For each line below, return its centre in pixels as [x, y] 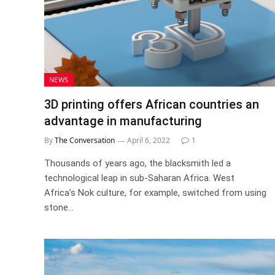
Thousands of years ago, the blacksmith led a [137, 163]
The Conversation [85, 140]
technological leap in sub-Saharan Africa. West [139, 178]
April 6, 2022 [149, 140]
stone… [59, 207]
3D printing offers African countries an [152, 104]
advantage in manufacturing [123, 121]
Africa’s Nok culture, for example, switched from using [155, 193]
